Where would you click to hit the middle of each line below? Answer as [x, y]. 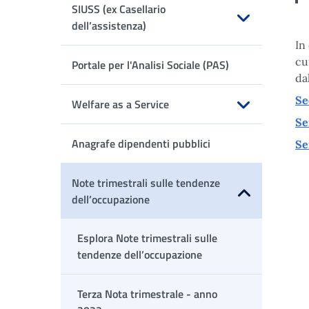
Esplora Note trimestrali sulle [147, 238]
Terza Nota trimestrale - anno [147, 294]
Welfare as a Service [120, 104]
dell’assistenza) [109, 26]
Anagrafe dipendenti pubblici [141, 143]
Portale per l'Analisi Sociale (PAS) [150, 65]
